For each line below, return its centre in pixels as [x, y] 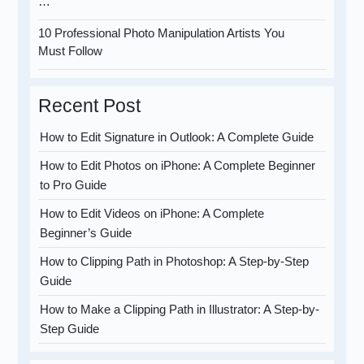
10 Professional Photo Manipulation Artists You [162, 33]
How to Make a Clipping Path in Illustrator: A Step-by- [180, 310]
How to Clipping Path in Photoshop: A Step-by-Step [175, 262]
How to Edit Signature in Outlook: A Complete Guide [177, 137]
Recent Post [90, 106]
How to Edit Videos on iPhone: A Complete [152, 214]
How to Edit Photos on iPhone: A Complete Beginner [178, 166]
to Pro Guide [74, 185]
